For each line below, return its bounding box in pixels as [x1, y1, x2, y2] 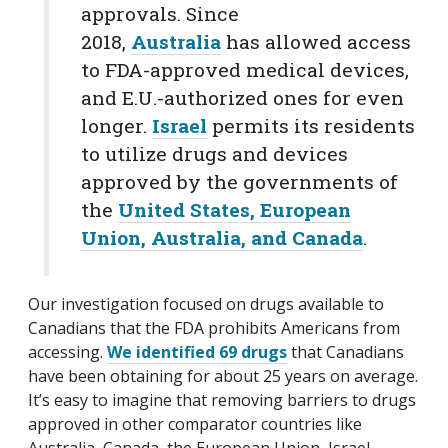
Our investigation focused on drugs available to [28, 292, 384, 315]
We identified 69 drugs [107, 340, 287, 363]
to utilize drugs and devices [81, 140, 348, 166]
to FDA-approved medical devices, [81, 56, 409, 82]
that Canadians [291, 340, 404, 363]
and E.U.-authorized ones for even [81, 84, 404, 110]
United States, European [118, 196, 351, 222]
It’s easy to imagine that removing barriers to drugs [28, 388, 416, 411]
